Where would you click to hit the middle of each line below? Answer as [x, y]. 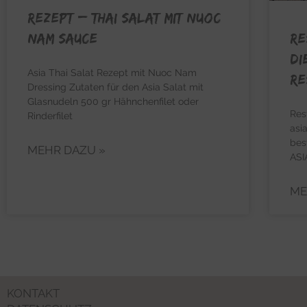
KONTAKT [33, 293]
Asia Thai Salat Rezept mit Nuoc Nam [112, 73]
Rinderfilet [50, 116]
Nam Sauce [62, 38]
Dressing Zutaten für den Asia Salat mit [115, 87]
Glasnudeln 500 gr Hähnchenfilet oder [113, 102]
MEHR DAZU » [66, 150]
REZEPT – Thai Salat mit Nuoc [124, 18]
